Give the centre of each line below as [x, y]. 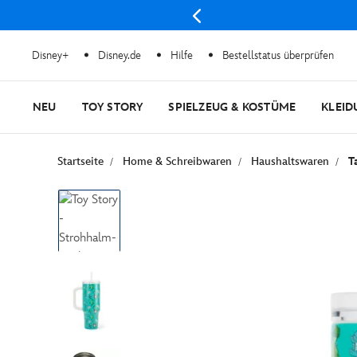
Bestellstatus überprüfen [278, 55]
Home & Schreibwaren [177, 161]
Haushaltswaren [290, 161]
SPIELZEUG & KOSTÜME [232, 107]
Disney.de [120, 55]
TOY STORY [112, 107]
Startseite [80, 161]
